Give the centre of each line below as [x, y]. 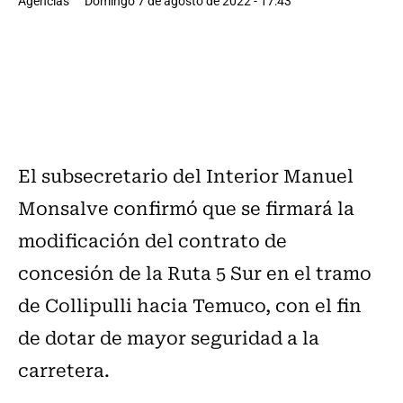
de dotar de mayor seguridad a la [169, 337]
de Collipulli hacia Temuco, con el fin [190, 305]
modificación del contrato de [152, 240]
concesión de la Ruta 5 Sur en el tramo [195, 273]
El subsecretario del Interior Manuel [186, 175]
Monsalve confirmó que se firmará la [186, 208]
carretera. [64, 370]
